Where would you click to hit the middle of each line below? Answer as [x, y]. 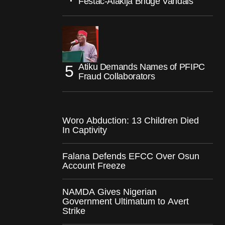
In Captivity [85, 130]
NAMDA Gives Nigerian [109, 192]
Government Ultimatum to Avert [126, 201]
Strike [74, 211]
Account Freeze [94, 165]
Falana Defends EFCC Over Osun [131, 156]
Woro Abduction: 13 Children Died [131, 120]
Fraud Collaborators [117, 76]
